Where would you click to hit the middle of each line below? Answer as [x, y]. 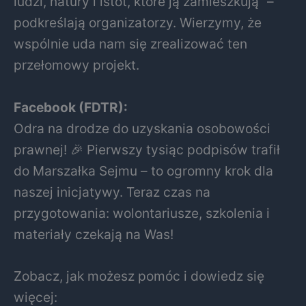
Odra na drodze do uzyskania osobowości [142, 128]
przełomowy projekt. [76, 65]
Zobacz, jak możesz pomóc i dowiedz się [139, 276]
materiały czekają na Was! [94, 234]
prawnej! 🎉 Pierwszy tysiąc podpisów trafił [147, 149]
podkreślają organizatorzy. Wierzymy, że [138, 23]
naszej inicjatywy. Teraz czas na [112, 192]
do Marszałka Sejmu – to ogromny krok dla [143, 170]
